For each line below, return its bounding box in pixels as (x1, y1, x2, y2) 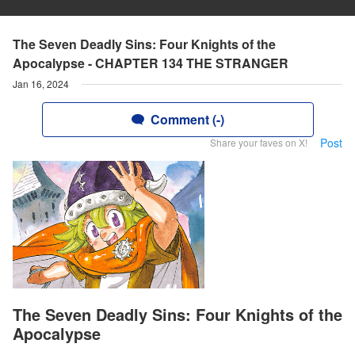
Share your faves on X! (210, 136, 307, 149)
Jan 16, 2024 (13, 77, 69, 90)
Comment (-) (150, 110, 224, 128)
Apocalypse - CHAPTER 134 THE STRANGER (13, 54, 288, 72)
